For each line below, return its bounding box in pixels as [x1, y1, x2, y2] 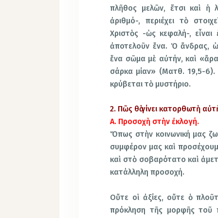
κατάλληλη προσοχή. [110, 167, 185, 177]
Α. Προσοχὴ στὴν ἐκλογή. [110, 117, 200, 127]
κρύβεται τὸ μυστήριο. [110, 79, 191, 89]
